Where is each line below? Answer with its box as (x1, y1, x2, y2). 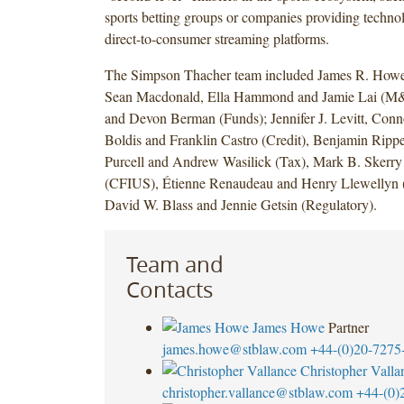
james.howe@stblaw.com (161, 338, 307, 358)
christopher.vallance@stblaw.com (161, 381, 353, 401)
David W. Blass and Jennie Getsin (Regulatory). (104, 194, 377, 214)
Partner (327, 317, 369, 336)
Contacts (125, 274, 213, 304)
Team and (125, 249, 224, 279)
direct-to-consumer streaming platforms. (104, 28, 329, 48)
